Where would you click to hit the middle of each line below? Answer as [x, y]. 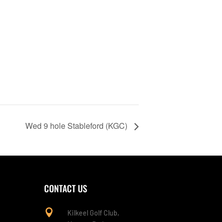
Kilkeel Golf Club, [94, 213]
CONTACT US [66, 188]
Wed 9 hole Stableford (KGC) [77, 125]
